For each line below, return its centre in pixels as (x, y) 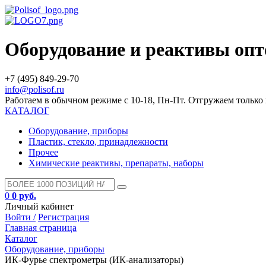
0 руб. (24, 195)
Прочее (43, 152)
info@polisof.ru (34, 89)
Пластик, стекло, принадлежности (98, 141)
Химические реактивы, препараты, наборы (116, 163)
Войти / (20, 217)
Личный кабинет (39, 206)
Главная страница (41, 227)
